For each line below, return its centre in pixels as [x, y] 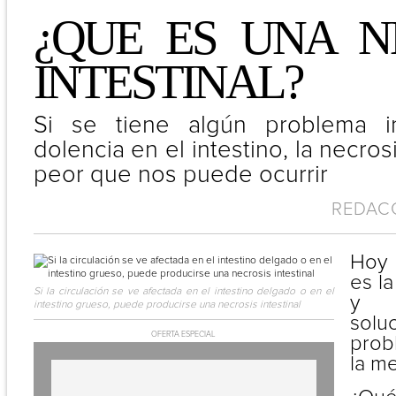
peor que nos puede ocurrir [180, 175]
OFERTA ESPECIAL [183, 335]
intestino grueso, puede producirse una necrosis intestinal [167, 305]
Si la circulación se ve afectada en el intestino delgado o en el [183, 291]
